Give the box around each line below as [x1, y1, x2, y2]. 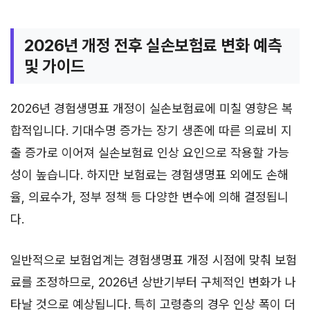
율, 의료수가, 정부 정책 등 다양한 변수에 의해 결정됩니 [10, 189, 289, 204]
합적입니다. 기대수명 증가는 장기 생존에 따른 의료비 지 [10, 122, 292, 138]
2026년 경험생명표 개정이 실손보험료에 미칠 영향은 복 [10, 100, 293, 116]
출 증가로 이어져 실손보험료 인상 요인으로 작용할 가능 [10, 145, 289, 160]
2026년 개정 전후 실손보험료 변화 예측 [24, 35, 282, 55]
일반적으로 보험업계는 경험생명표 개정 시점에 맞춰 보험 [10, 252, 297, 267]
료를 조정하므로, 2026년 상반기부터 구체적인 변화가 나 [10, 274, 296, 289]
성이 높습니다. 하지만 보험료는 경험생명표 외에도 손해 [10, 167, 289, 182]
